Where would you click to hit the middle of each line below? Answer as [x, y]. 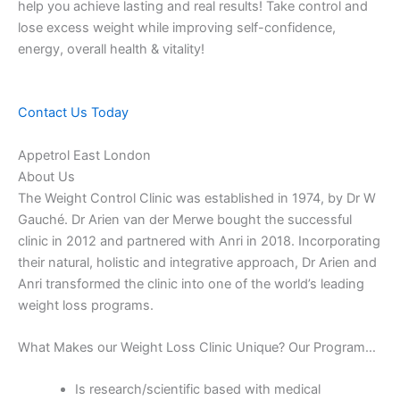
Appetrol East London [84, 155]
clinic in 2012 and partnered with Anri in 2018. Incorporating [199, 241]
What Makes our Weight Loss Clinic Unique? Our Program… [197, 348]
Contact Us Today [73, 113]
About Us [46, 176]
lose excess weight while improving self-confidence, [177, 28]
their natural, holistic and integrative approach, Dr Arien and [197, 262]
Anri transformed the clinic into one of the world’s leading [191, 283]
